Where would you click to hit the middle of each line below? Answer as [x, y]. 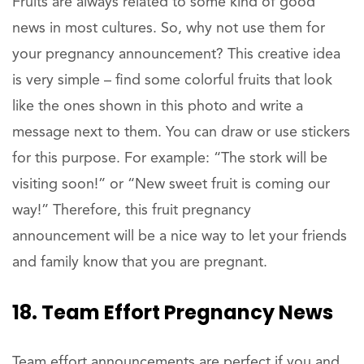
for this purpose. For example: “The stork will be [170, 159]
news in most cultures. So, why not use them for [169, 29]
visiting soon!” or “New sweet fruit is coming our [171, 185]
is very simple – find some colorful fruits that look [172, 81]
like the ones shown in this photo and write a [158, 107]
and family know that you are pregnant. [140, 263]
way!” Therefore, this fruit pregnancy [132, 211]
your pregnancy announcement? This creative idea [176, 55]
